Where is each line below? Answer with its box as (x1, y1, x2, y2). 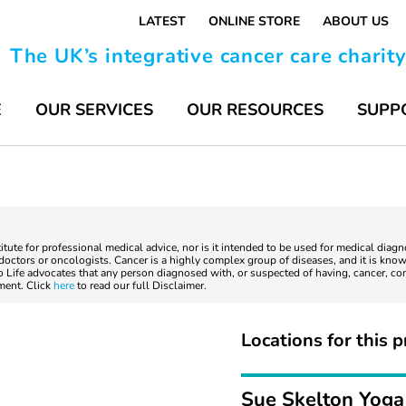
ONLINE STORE (208, 13, 300, 30)
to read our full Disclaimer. (74, 278, 207, 293)
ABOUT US (323, 13, 389, 30)
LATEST (139, 13, 186, 30)
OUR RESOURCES (187, 99, 324, 121)
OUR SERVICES (35, 99, 153, 121)
